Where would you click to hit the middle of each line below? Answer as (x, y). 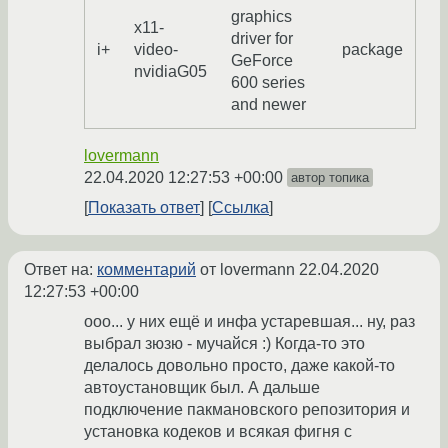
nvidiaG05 (170, 72)
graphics (261, 17)
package (372, 50)
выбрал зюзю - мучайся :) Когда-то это (224, 344)
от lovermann (247, 270)
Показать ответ (144, 208)
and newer (268, 105)
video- (156, 50)
